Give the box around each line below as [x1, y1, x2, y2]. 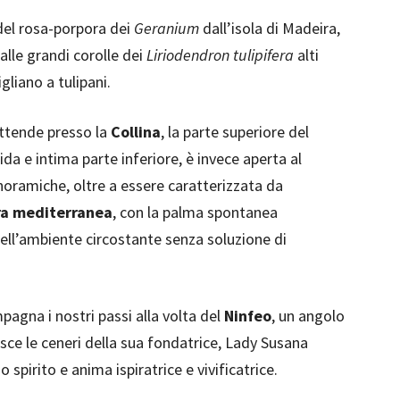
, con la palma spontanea [112, 202, 278, 222]
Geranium [134, 18, 199, 38]
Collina [111, 121, 161, 142]
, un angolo [271, 305, 345, 326]
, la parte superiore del [161, 121, 309, 142]
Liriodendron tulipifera [146, 45, 294, 65]
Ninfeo [224, 305, 271, 326]
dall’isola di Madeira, [199, 18, 340, 38]
